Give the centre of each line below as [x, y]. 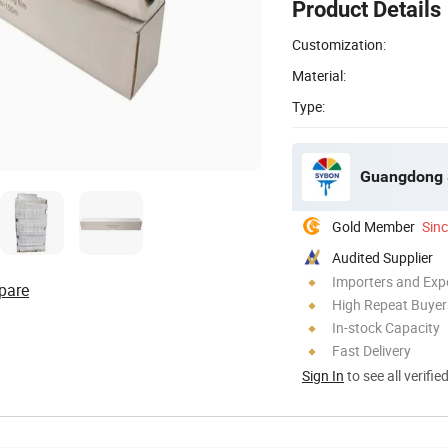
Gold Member [373, 226]
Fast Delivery [371, 350]
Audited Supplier [382, 257]
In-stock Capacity [386, 327]
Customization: [339, 44]
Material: [319, 75]
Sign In [323, 375]
